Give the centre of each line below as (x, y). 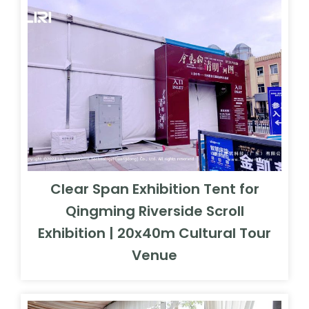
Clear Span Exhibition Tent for (154, 189)
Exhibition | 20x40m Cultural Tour (154, 233)
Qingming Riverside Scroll (154, 211)
